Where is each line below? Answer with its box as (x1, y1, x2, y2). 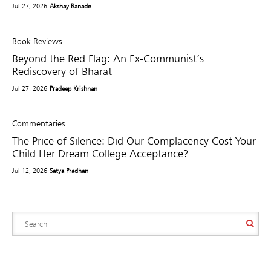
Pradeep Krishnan (50, 83, 98, 93)
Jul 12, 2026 (12, 166, 47, 175)
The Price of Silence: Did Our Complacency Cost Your (12, 134, 256, 147)
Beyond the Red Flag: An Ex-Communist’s (12, 51, 204, 65)
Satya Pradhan (50, 166, 89, 175)
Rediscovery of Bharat (12, 64, 112, 77)
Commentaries (12, 118, 65, 128)
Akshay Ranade (50, 1, 91, 10)
